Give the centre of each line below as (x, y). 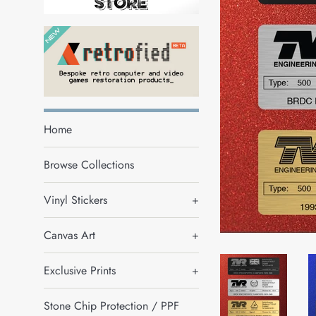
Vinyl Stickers (75, 200)
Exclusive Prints (80, 271)
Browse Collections (89, 165)
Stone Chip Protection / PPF (111, 306)
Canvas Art (69, 235)
